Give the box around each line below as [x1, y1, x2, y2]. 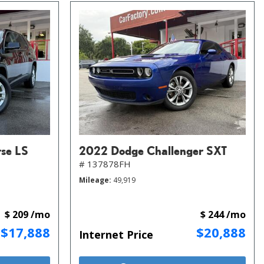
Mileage [79, 174, 109, 185]
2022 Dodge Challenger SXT [79, 143, 227, 157]
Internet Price [79, 227, 153, 242]
